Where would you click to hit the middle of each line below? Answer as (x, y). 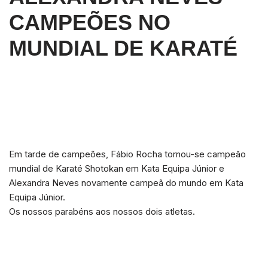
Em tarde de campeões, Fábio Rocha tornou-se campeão (127, 154)
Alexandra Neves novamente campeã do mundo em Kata (126, 183)
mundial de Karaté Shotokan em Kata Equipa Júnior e (117, 168)
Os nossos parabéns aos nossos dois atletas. (102, 211)
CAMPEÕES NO (90, 22)
